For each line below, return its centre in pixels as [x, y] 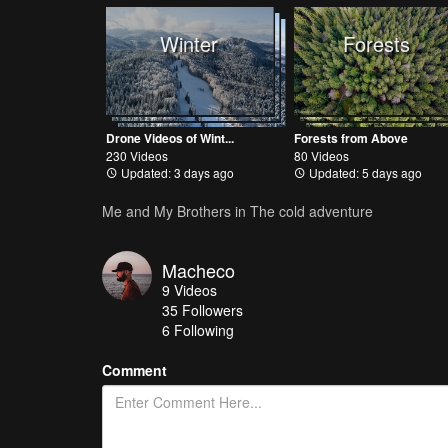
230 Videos [137, 155]
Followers [212, 309]
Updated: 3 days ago [176, 172]
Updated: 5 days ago [363, 172]
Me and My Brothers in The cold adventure [237, 210]
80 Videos [321, 155]
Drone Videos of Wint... [170, 137]
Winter [189, 43]
